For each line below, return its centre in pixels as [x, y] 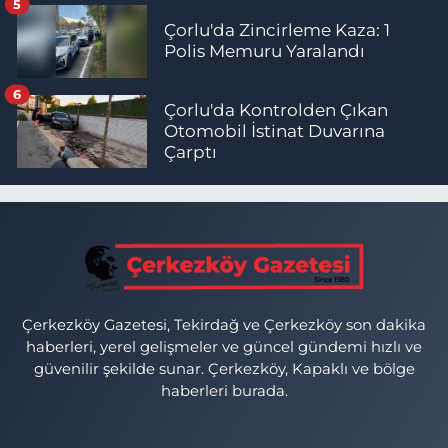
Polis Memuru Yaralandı [264, 51]
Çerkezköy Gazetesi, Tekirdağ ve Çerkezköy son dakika [224, 325]
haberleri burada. [224, 391]
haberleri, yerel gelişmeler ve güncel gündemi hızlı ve [224, 347]
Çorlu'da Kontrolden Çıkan [276, 109]
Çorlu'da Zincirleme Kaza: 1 [277, 30]
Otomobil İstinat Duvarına [274, 130]
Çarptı [190, 151]
